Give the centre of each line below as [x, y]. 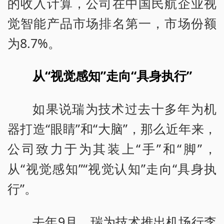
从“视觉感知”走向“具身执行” [112, 76]
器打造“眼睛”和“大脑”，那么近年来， [112, 129]
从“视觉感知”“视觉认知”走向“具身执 [112, 169]
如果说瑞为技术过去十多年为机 [124, 109]
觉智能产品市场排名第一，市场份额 [112, 23]
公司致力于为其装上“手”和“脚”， [112, 149]
